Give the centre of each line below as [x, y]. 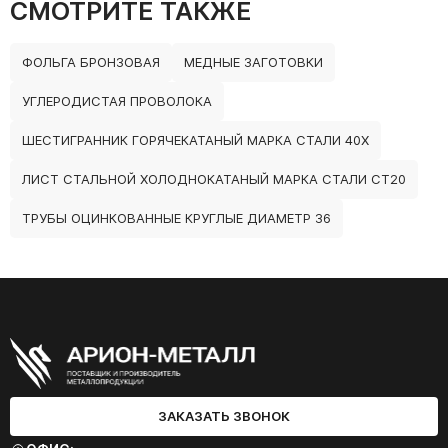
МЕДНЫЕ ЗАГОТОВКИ [253, 62]
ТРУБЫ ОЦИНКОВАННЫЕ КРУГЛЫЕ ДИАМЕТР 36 [176, 218]
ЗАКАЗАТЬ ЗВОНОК [224, 416]
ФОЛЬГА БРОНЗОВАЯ [91, 62]
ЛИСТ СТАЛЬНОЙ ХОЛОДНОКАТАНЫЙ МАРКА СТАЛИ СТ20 [214, 179]
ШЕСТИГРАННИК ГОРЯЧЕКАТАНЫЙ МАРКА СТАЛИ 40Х [195, 140]
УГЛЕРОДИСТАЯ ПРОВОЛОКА [117, 101]
